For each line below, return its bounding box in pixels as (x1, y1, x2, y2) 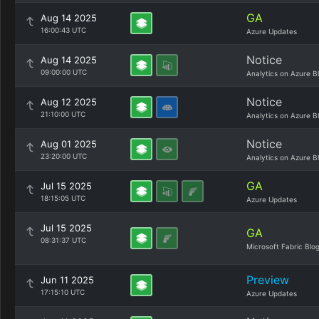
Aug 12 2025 (41, 96, 97, 108)
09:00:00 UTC (41, 68, 87, 76)
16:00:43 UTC (41, 26, 86, 34)
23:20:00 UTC (41, 152, 87, 160)
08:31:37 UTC (41, 236, 86, 244)
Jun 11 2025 (41, 274, 94, 286)
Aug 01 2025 (41, 138, 97, 150)
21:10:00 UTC (41, 110, 85, 118)
